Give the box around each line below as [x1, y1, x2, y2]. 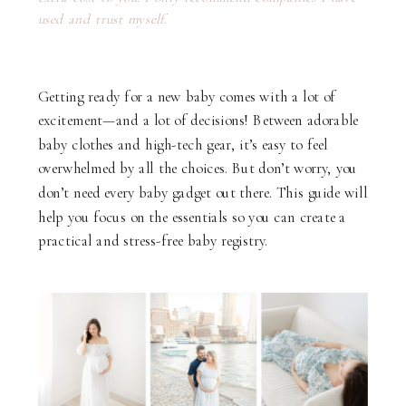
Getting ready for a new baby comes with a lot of [38, 87, 336, 105]
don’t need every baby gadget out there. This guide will [38, 183, 368, 202]
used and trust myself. [38, 11, 168, 28]
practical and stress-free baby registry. [38, 231, 268, 250]
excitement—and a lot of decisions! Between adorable [38, 111, 359, 130]
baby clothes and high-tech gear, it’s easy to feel [38, 135, 328, 153]
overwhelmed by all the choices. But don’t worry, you [38, 159, 358, 178]
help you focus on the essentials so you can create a [38, 208, 346, 226]
